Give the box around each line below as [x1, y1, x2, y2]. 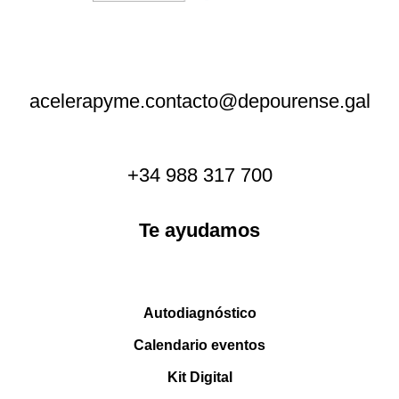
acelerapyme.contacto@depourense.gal [28, 89, 370, 112]
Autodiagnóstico [142, 305, 256, 321]
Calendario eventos [134, 337, 265, 353]
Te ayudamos [139, 218, 260, 241]
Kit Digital [167, 369, 232, 385]
